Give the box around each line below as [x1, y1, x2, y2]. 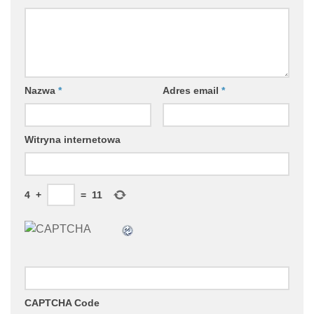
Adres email [162, 84, 221, 96]
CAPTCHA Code [25, 296, 100, 308]
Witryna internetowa [25, 133, 121, 145]
